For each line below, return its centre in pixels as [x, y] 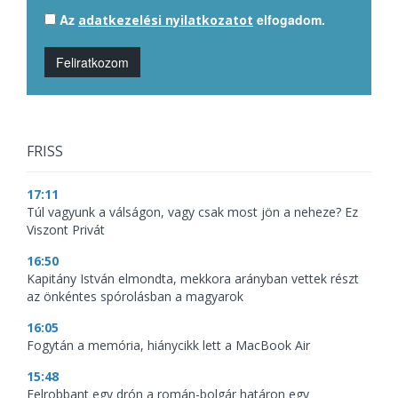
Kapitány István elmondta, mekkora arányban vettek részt [193, 279]
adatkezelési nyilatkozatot [166, 20]
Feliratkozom [92, 63]
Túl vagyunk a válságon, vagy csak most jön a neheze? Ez [192, 212]
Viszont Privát [66, 230]
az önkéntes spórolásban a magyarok [135, 297]
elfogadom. [289, 20]
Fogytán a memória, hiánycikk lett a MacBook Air [168, 346]
